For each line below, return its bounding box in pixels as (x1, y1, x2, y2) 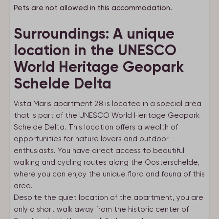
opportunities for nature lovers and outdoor (14, 134, 169, 143)
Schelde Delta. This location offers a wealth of (14, 123, 178, 131)
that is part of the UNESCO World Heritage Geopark (14, 111, 199, 120)
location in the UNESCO (14, 42, 176, 59)
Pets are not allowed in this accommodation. (14, 3, 172, 12)
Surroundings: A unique (14, 25, 175, 43)
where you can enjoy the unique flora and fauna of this (14, 170, 205, 178)
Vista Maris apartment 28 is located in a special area (14, 99, 201, 108)
